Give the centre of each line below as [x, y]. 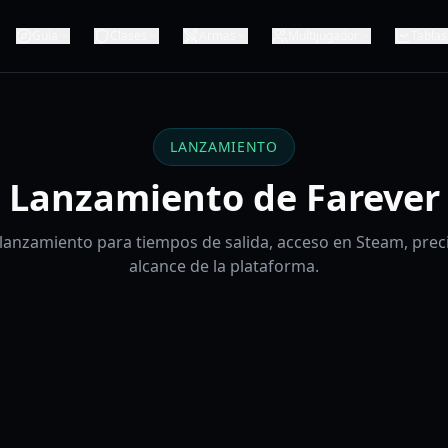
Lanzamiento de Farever [224, 197]
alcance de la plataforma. [224, 266]
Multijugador [323, 35]
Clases [128, 35]
